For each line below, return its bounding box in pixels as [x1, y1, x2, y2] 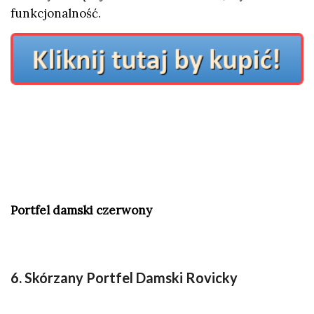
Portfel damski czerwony [11, 202, 152, 218]
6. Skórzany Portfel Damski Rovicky [11, 269, 238, 287]
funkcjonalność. [11, 5, 101, 21]
